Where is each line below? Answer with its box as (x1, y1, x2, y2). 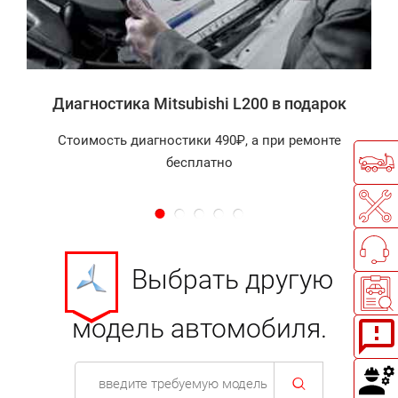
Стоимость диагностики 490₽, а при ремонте (57, 131, 341, 148)
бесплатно (165, 154, 233, 171)
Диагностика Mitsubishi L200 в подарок (52, 93, 346, 113)
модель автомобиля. (71, 312, 327, 344)
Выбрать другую (131, 264, 334, 296)
